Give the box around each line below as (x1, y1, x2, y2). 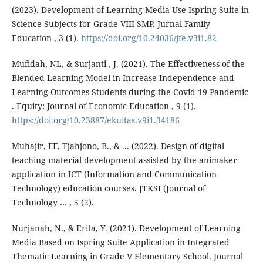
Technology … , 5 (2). (11, 197, 94, 208)
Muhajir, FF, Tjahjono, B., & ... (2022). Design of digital (11, 140, 224, 152)
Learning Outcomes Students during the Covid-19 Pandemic (11, 86, 248, 98)
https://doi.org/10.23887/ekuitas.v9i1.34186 (11, 114, 180, 126)
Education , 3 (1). (11, 32, 81, 44)
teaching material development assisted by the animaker (11, 154, 237, 166)
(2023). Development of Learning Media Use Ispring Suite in (11, 4, 249, 16)
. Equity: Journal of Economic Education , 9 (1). (11, 100, 196, 112)
